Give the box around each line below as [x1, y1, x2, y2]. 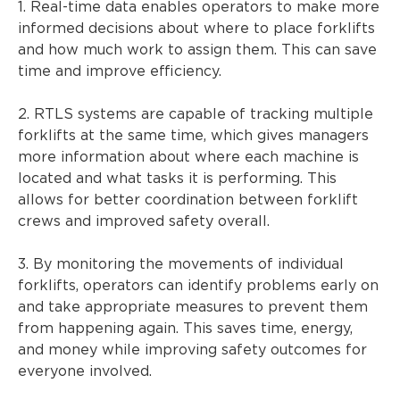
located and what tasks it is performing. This [18, 171, 337, 186]
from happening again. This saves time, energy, [18, 321, 353, 336]
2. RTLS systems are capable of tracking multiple [18, 107, 373, 121]
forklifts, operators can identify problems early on [18, 279, 379, 293]
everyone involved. [18, 364, 152, 379]
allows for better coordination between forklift [18, 193, 358, 207]
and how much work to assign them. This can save [18, 43, 377, 57]
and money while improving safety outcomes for [18, 343, 367, 357]
